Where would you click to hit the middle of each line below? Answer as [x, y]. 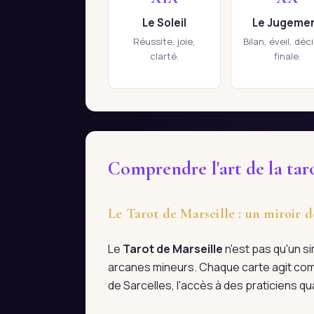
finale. [287, 56]
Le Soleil [164, 23]
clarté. [164, 56]
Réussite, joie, [164, 42]
